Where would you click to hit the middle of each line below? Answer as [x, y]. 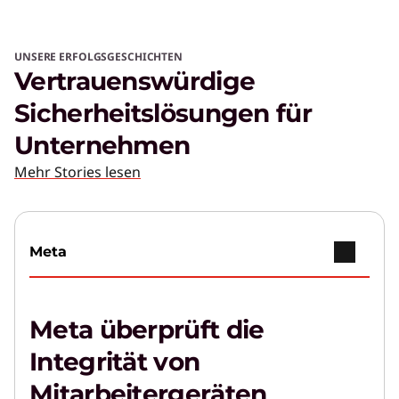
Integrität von [115, 361]
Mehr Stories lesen [77, 171]
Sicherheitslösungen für [163, 113]
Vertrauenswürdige [135, 81]
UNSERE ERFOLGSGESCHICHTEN [98, 56]
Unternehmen [102, 145]
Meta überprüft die [147, 329]
